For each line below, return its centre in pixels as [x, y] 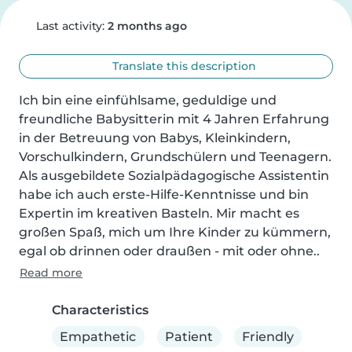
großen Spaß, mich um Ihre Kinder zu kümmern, [175, 232]
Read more [51, 273]
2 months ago [147, 26]
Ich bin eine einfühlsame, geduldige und [148, 100]
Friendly [268, 336]
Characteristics [100, 310]
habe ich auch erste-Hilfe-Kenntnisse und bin [164, 194]
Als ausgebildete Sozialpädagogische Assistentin [174, 176]
